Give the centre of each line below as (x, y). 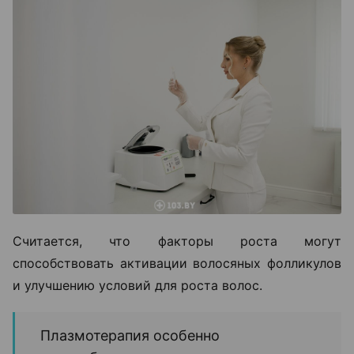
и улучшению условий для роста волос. (139, 286)
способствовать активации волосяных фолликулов (177, 264)
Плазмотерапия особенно (130, 336)
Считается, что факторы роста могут (177, 241)
